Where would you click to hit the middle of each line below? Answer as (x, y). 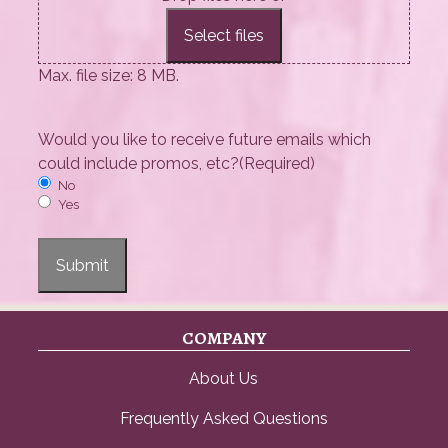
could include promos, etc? (139, 163)
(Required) (277, 163)
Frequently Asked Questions (223, 418)
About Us (224, 378)
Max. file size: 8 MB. (109, 75)
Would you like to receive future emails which (205, 139)
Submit (83, 265)
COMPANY (223, 337)
